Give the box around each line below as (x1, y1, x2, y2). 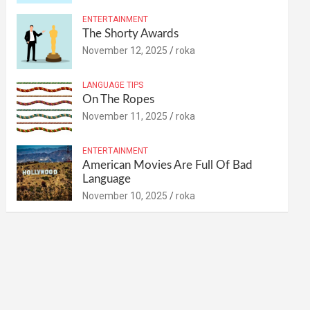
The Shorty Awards (82, 28, 179, 39)
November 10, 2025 (82, 190, 168, 201)
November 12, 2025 (82, 45, 168, 56)
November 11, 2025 (82, 111, 168, 122)
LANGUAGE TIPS (82, 80, 144, 90)
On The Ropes (82, 93, 155, 105)
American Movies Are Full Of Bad (82, 159, 253, 171)
